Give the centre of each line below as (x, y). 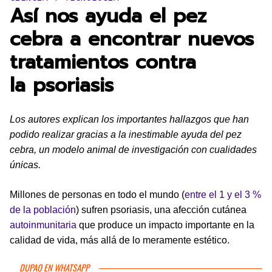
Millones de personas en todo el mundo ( (97, 195)
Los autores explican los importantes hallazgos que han (129, 119)
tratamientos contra (103, 62)
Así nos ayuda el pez (108, 16)
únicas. (25, 165)
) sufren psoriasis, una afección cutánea (161, 210)
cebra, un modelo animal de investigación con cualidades (133, 150)
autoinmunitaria (43, 225)
